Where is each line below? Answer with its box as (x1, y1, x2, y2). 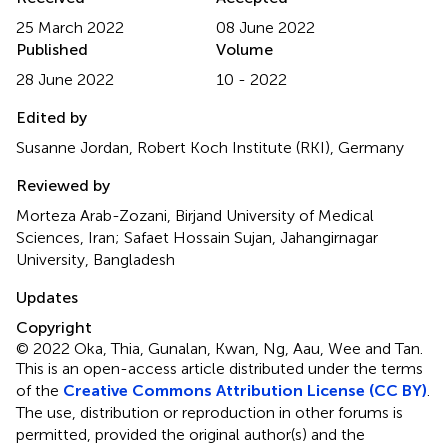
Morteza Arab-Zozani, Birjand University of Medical (16, 205, 374, 225)
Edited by (16, 107, 87, 127)
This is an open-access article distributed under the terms (16, 358, 423, 378)
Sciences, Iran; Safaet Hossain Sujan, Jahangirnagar (16, 227, 378, 247)
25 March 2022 (16, 17, 124, 37)
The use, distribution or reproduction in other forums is (16, 402, 403, 422)
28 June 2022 (16, 69, 114, 89)
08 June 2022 (216, 17, 315, 37)
